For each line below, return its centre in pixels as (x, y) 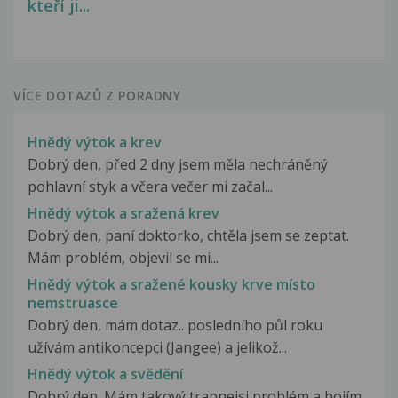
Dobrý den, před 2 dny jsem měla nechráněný (178, 164)
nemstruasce (73, 303)
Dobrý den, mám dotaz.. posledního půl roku (175, 326)
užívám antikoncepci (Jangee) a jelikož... (157, 348)
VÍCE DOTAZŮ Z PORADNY (97, 95)
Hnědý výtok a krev (95, 142)
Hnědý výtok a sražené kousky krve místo (171, 285)
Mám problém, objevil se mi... (123, 257)
